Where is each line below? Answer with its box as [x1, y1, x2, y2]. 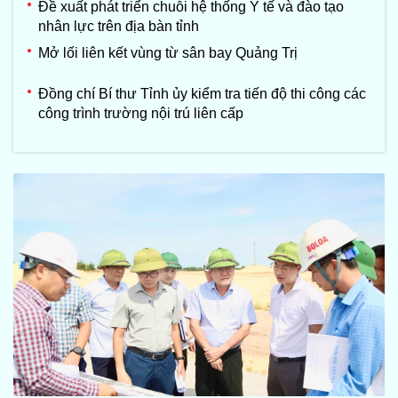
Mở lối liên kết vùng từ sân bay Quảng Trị [38, 45, 298, 61]
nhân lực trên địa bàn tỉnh [38, 19, 199, 35]
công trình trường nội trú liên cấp [38, 106, 243, 122]
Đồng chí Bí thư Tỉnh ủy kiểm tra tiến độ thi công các [38, 86, 366, 102]
